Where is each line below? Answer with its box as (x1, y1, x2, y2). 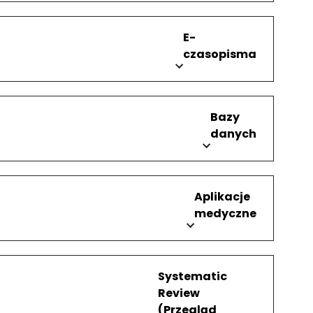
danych (210, 126, 257, 143)
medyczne (194, 205, 257, 222)
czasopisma (183, 46, 257, 63)
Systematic (158, 268, 228, 285)
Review (158, 285, 201, 302)
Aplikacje (194, 189, 251, 205)
